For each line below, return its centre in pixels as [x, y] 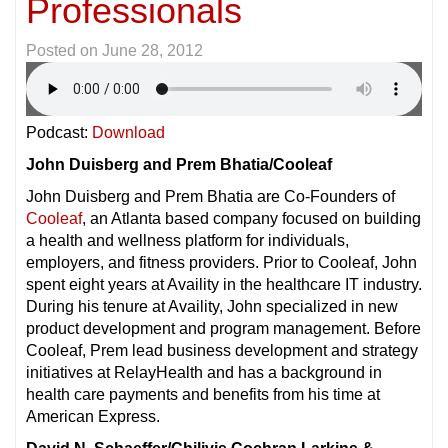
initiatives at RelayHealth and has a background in [204, 372]
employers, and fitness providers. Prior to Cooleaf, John [221, 262]
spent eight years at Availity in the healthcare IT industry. [224, 284]
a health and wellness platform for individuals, [187, 240]
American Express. [93, 416]
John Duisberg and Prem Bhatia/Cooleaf [179, 164]
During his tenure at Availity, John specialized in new [212, 306]
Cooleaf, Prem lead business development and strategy [222, 350]
